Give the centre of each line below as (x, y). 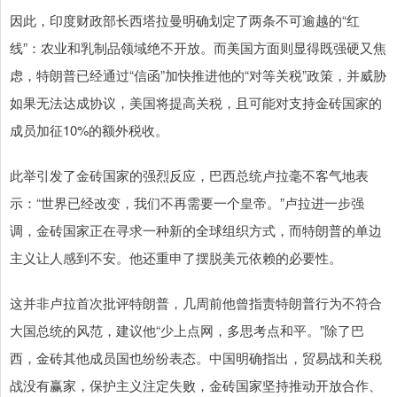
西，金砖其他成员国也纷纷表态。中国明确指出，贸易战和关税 (196, 357)
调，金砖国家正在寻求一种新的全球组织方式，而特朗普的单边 (196, 230)
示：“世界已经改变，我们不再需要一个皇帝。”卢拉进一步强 (187, 202)
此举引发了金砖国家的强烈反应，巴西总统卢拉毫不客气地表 (189, 175)
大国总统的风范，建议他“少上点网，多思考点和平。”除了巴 (187, 330)
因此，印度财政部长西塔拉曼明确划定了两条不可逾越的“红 (185, 19)
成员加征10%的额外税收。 (89, 129)
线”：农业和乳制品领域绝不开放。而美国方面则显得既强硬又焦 (198, 47)
